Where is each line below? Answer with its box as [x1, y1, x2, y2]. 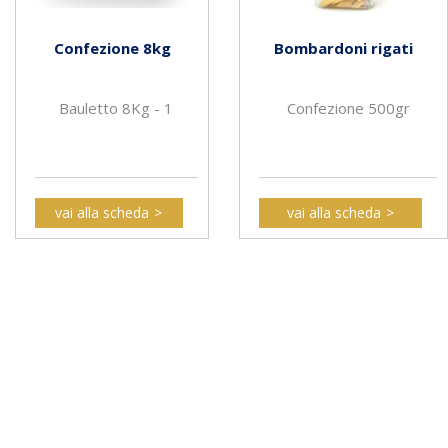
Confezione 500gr [286, 98, 410, 119]
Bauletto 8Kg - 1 [59, 98, 174, 119]
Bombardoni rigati [274, 38, 413, 59]
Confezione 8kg [53, 38, 171, 59]
